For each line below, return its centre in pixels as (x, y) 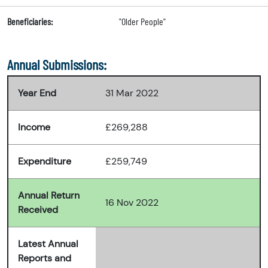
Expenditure (45, 162)
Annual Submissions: (57, 65)
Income (34, 127)
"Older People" (142, 22)
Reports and (45, 258)
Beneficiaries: (30, 22)
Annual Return (49, 196)
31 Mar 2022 (132, 93)
